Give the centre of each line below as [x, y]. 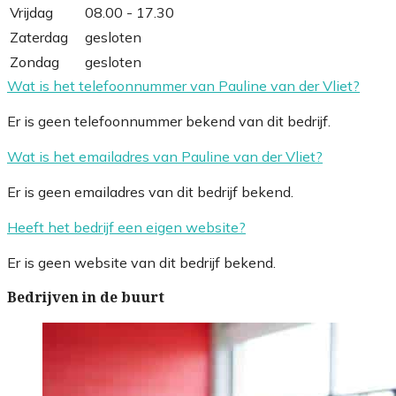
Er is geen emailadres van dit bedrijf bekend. [150, 191]
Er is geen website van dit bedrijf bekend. [141, 262]
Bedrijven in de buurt [86, 297]
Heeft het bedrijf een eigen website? [126, 227]
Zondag [34, 61]
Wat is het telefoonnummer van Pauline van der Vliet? [183, 85]
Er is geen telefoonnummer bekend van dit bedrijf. [169, 121]
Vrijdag [31, 12]
